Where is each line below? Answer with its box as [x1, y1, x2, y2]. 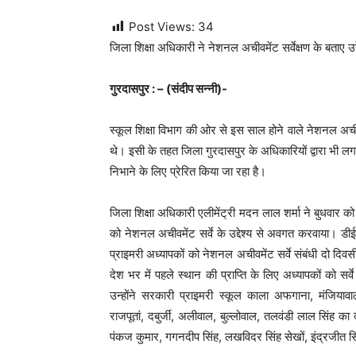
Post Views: [129, 19, 195, 35]
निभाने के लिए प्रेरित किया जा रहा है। [110, 164, 266, 180]
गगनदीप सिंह [165, 329, 219, 345]
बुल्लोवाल [219, 308, 257, 324]
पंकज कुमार [110, 329, 159, 345]
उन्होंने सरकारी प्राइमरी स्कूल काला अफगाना [110, 288, 310, 304]
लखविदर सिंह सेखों [225, 329, 304, 345]
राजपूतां [110, 308, 141, 324]
